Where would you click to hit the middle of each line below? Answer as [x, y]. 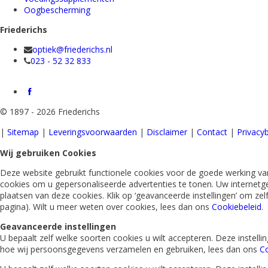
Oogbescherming [57, 10]
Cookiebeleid [237, 206]
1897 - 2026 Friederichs [54, 111]
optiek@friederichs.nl [72, 49]
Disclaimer [167, 132]
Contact [212, 132]
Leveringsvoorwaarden [93, 132]
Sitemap [23, 132]
